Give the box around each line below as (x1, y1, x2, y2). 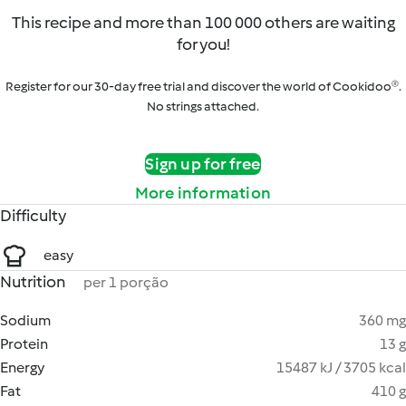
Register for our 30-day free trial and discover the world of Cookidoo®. (5, 79, 401, 94)
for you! (176, 34, 230, 54)
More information (134, 183, 272, 203)
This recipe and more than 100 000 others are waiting (11, 13, 395, 33)
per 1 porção (83, 274, 169, 291)
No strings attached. (147, 99, 259, 114)
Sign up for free (145, 154, 261, 174)
